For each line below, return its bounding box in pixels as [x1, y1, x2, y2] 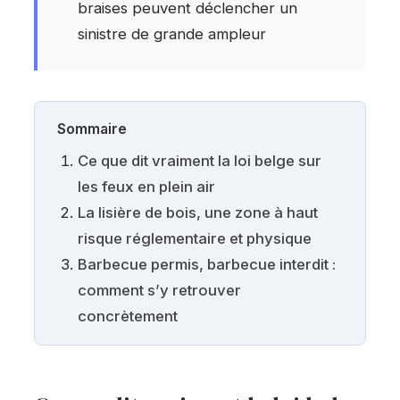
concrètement [77, 306, 178, 325]
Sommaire [57, 120, 128, 137]
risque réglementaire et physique [77, 229, 312, 247]
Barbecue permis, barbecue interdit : [77, 254, 336, 273]
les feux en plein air [77, 177, 215, 196]
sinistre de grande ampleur [78, 24, 267, 43]
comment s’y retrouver [77, 280, 241, 299]
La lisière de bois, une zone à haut [77, 203, 318, 221]
